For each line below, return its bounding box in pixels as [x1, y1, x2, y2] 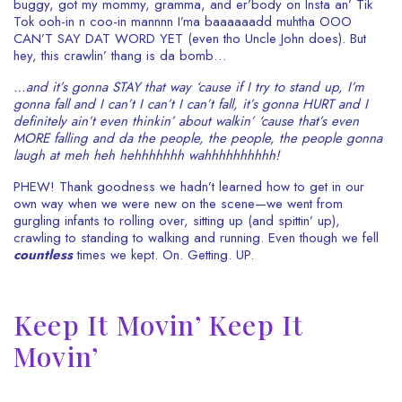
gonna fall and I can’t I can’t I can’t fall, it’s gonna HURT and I [13, 94, 368, 114]
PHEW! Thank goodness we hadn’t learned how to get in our [13, 177, 364, 197]
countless [13, 245, 73, 265]
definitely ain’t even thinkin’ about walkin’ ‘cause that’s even [13, 111, 359, 131]
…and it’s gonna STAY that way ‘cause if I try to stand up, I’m [13, 77, 364, 97]
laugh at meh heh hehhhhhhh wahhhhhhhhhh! [13, 145, 280, 165]
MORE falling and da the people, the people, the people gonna [13, 128, 382, 148]
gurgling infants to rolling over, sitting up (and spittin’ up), [13, 211, 340, 231]
